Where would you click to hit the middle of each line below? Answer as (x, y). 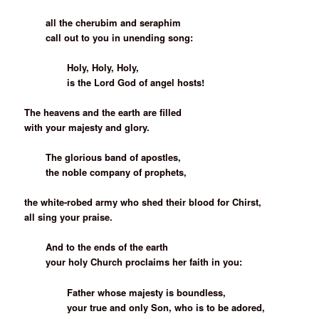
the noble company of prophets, (116, 172)
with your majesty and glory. (87, 127)
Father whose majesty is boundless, (147, 292)
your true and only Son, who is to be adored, (166, 307)
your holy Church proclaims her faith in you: (144, 262)
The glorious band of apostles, (114, 157)
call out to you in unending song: (120, 37)
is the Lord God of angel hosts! (136, 82)
